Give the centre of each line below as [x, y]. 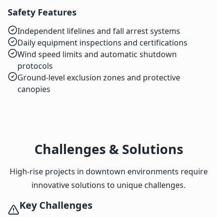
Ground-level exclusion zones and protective [99, 78]
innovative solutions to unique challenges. [108, 185]
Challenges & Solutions [108, 149]
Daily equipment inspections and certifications [102, 43]
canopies [34, 89]
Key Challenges [56, 205]
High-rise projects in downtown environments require [108, 172]
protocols [35, 66]
